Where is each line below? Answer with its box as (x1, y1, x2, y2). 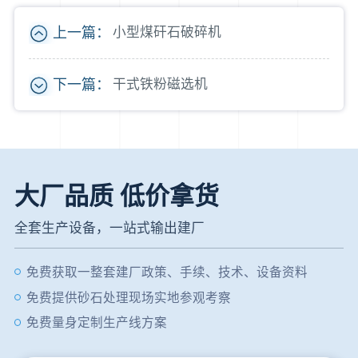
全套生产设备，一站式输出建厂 (14, 220, 205, 236)
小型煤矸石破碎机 (112, 25, 221, 41)
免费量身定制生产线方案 (26, 316, 168, 330)
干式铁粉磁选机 (112, 77, 208, 93)
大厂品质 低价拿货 (14, 181, 219, 210)
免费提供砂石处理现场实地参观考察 (26, 290, 232, 304)
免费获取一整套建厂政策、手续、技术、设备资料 (26, 265, 308, 279)
